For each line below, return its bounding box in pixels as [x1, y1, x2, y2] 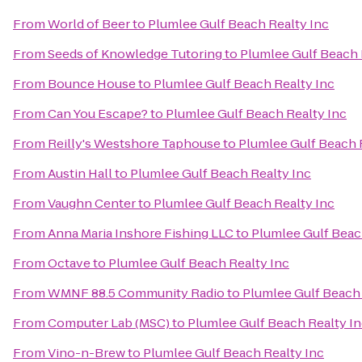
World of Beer [48, 15, 130, 32]
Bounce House [48, 75, 136, 92]
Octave [48, 255, 90, 271]
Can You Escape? [48, 105, 148, 122]
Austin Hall [48, 165, 112, 182]
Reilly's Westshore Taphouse [48, 135, 221, 152]
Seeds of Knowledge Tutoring [48, 45, 222, 62]
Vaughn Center [48, 195, 136, 212]
